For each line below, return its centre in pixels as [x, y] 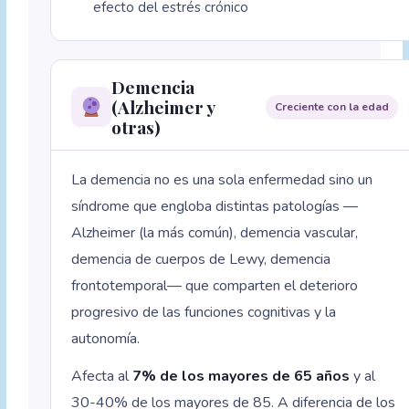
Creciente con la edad [332, 106]
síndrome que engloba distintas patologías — [215, 207]
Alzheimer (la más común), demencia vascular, [215, 233]
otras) [136, 127]
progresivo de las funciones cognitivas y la [204, 313]
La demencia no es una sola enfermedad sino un [222, 180]
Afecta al [102, 377]
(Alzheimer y [163, 107]
